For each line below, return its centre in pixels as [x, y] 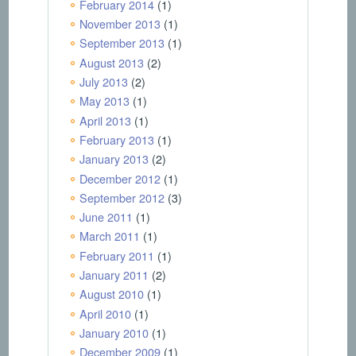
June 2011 [106, 217]
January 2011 [114, 275]
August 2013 [111, 62]
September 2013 [122, 43]
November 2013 [120, 24]
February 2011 [116, 255]
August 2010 [111, 294]
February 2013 [116, 139]
